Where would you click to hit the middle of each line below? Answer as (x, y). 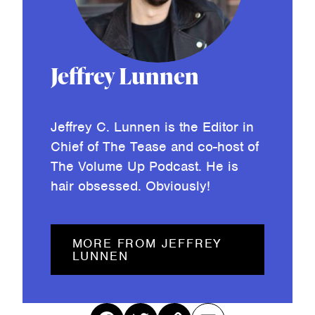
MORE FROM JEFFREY (147, 244)
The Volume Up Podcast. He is (144, 167)
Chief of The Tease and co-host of (155, 147)
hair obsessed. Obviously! (130, 186)
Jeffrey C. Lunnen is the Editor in (152, 127)
